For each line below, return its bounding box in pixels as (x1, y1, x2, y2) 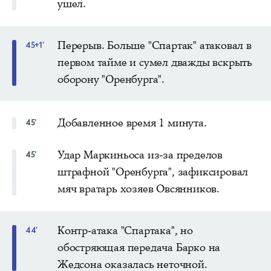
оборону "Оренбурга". (57, 72, 165, 87)
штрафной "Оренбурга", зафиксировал (57, 165, 249, 180)
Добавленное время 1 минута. (57, 116, 207, 131)
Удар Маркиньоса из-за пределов (57, 148, 223, 163)
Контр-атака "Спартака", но (57, 223, 193, 238)
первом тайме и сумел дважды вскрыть (57, 55, 252, 70)
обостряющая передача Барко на (57, 240, 221, 255)
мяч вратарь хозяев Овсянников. (57, 181, 220, 197)
